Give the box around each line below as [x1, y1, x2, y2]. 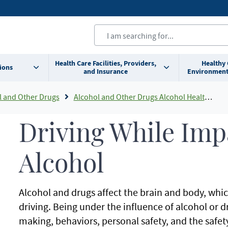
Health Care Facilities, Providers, [54, 59, 156, 68]
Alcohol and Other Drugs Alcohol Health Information [73, 92, 205, 102]
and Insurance [83, 67, 128, 76]
